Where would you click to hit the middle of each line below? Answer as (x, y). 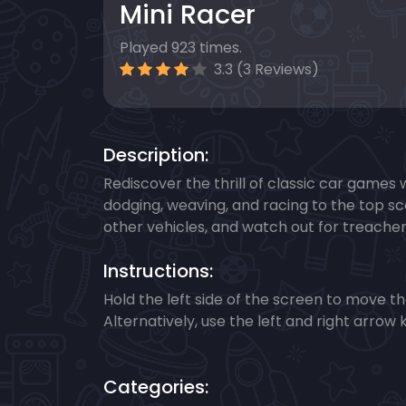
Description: (156, 155)
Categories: (156, 387)
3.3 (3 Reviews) (265, 70)
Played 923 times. (181, 48)
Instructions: (158, 271)
